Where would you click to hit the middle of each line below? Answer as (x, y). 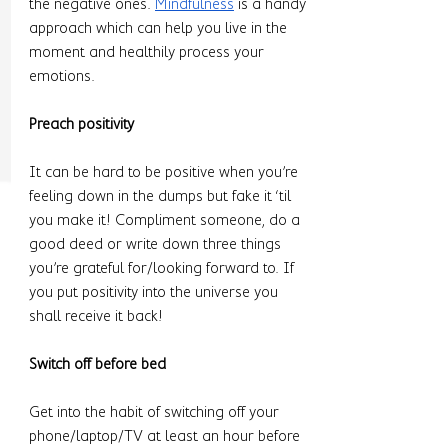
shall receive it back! (98, 315)
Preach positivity (83, 123)
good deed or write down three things (157, 243)
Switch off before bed (99, 363)
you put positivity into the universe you (155, 291)
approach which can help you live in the (160, 27)
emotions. (64, 75)
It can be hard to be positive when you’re (165, 171)
